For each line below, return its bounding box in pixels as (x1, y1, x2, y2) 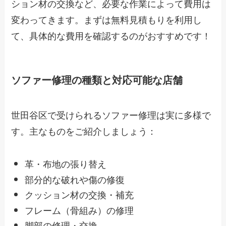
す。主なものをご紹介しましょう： (11, 124, 157, 138)
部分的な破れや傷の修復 (25, 172, 125, 186)
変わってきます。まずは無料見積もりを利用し (11, 12, 202, 26)
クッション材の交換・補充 (25, 188, 134, 201)
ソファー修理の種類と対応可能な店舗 (11, 72, 183, 87)
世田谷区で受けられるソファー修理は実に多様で (11, 108, 211, 122)
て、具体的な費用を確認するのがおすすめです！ (11, 28, 211, 42)
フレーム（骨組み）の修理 (25, 203, 134, 216)
